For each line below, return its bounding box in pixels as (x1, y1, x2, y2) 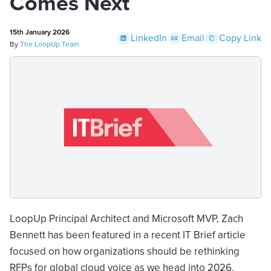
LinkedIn (131, 31, 167, 45)
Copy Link (219, 31, 261, 45)
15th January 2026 (10, 27, 70, 38)
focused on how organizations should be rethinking (10, 243, 240, 259)
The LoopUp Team (20, 39, 79, 50)
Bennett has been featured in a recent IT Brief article (10, 227, 246, 243)
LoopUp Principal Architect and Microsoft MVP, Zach (10, 211, 243, 226)
